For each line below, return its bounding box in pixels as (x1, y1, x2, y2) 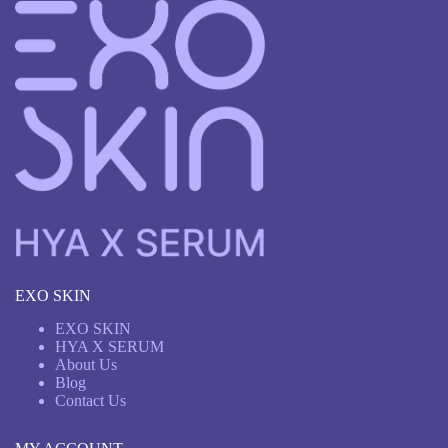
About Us (55, 356, 117, 373)
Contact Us (55, 392, 126, 409)
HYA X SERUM (55, 338, 164, 355)
